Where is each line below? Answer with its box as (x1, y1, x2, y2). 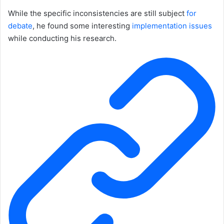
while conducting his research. (8, 33, 116, 43)
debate (8, 20, 32, 30)
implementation (132, 20, 187, 30)
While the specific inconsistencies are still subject (8, 8, 186, 18)
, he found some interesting (32, 20, 132, 30)
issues (189, 20, 212, 30)
